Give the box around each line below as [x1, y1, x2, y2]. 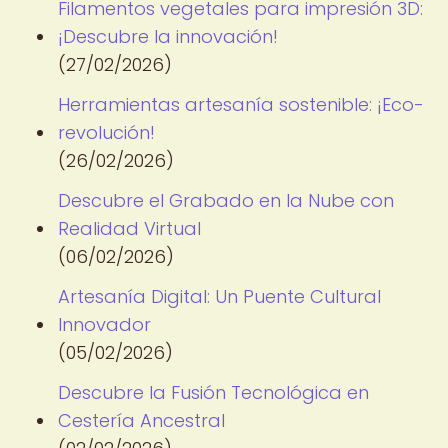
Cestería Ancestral [58, 408, 225, 433]
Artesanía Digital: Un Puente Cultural [58, 284, 381, 309]
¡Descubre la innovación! [58, 24, 278, 49]
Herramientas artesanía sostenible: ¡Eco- [58, 92, 424, 117]
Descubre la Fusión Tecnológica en [58, 380, 369, 405]
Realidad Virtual [58, 216, 201, 241]
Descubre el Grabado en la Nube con [58, 188, 394, 213]
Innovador [58, 312, 151, 337]
